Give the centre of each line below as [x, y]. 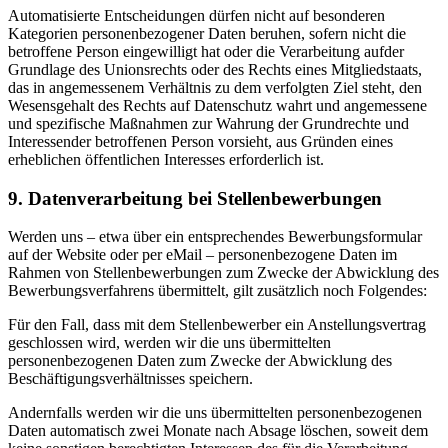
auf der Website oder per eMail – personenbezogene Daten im [202, 255]
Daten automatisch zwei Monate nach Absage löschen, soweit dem [218, 431]
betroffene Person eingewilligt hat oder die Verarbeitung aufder [206, 51]
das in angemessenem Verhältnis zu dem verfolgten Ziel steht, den [215, 87]
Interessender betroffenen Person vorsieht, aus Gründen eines [200, 141]
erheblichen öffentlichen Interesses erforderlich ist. [166, 159]
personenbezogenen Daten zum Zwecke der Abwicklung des [200, 361]
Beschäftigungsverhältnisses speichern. [130, 379]
